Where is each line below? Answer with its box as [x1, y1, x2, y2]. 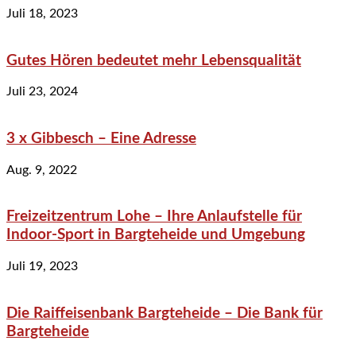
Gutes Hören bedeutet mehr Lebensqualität [6, 52, 301, 68]
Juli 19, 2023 [6, 260, 78, 273]
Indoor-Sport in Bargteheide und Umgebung [6, 227, 305, 243]
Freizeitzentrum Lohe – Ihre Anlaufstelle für [6, 209, 302, 225]
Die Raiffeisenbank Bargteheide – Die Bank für [6, 305, 323, 321]
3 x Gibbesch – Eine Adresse [6, 130, 196, 146]
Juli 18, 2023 [6, 6, 78, 20]
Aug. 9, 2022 [6, 163, 77, 176]
